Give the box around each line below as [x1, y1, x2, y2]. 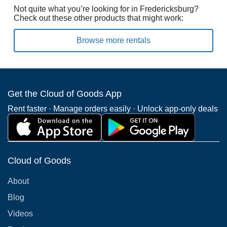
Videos [8, 209, 33, 218]
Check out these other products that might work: [13, 13, 183, 22]
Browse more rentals [76, 35, 150, 45]
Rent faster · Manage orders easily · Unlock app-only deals [8, 104, 218, 113]
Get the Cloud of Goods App [8, 88, 122, 99]
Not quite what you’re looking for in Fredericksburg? [13, 4, 199, 13]
